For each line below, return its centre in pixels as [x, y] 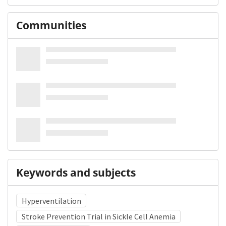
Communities [51, 25]
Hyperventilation [51, 201]
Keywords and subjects [76, 172]
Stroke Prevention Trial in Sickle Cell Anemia [98, 216]
